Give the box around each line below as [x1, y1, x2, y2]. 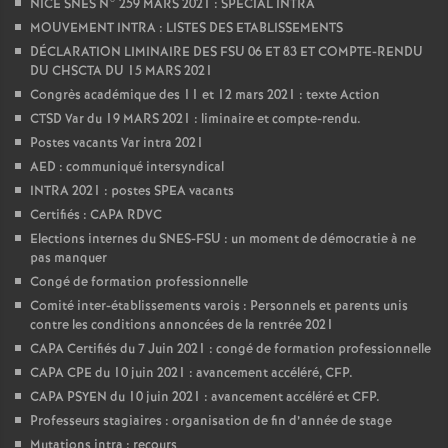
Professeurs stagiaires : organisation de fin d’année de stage [30, 412, 392, 432]
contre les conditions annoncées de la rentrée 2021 [30, 316, 334, 336]
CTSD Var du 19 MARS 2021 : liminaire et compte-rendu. [30, 110, 361, 130]
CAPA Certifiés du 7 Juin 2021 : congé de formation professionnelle [30, 340, 431, 360]
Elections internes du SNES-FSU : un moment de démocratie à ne [30, 230, 416, 250]
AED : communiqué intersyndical [30, 158, 224, 178]
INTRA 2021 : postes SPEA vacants [30, 182, 234, 202]
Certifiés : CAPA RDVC [30, 206, 162, 226]
